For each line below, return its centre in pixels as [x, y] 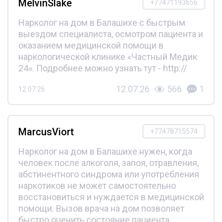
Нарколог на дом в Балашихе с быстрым [102, 23]
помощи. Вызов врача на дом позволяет [101, 209]
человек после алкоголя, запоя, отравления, [108, 163]
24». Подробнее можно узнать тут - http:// [102, 68]
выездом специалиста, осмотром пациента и [111, 34]
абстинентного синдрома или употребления [109, 174]
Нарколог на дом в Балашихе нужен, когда [105, 152]
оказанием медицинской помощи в [91, 46]
